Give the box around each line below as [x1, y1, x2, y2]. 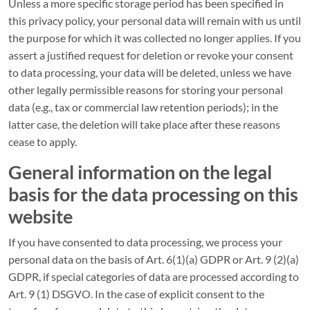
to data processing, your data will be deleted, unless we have [8, 66, 291, 79]
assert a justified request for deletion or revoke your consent [8, 48, 293, 62]
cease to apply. [8, 135, 77, 148]
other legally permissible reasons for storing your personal [8, 83, 283, 96]
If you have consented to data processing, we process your [8, 235, 282, 248]
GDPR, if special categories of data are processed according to [8, 270, 299, 283]
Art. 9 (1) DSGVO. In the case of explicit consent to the [8, 287, 264, 300]
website [8, 205, 73, 228]
